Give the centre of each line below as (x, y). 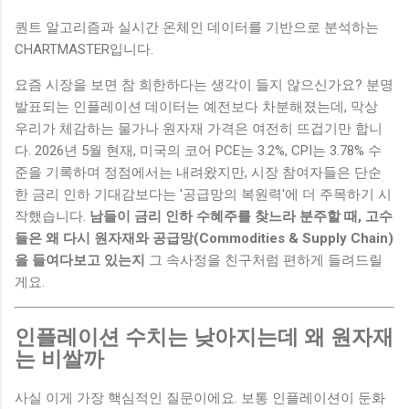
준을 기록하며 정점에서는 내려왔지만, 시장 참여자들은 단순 (198, 173)
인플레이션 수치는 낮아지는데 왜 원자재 (204, 336)
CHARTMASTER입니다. (84, 50)
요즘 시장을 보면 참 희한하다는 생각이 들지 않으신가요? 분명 (204, 85)
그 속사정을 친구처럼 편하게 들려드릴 (264, 261)
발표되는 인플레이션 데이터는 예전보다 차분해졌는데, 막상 (196, 107)
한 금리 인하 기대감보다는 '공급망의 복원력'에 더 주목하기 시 (203, 195)
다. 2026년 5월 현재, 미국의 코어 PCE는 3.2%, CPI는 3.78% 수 (198, 151)
